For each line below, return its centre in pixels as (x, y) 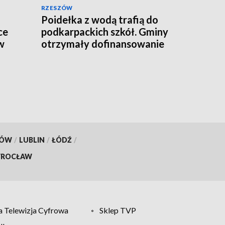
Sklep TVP (118, 210)
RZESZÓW (57, 8)
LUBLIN (32, 140)
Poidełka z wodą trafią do (100, 19)
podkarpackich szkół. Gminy (105, 31)
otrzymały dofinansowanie (103, 43)
